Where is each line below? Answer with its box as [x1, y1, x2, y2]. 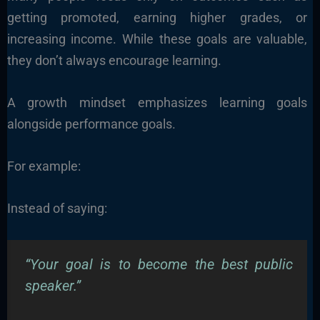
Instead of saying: [6, 200, 107, 216]
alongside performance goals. [6, 116, 176, 131]
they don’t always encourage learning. [6, 53, 221, 69]
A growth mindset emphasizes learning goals [6, 94, 308, 110]
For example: [6, 158, 81, 174]
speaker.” [24, 278, 81, 295]
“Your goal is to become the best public [24, 256, 294, 274]
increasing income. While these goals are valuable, [6, 31, 308, 47]
